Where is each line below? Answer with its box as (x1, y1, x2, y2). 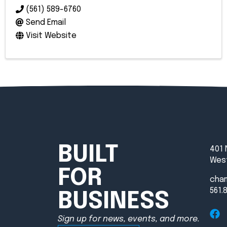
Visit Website (26, 31, 77, 41)
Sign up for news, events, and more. (58, 215, 200, 224)
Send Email (26, 18, 66, 27)
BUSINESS (58, 190, 169, 214)
